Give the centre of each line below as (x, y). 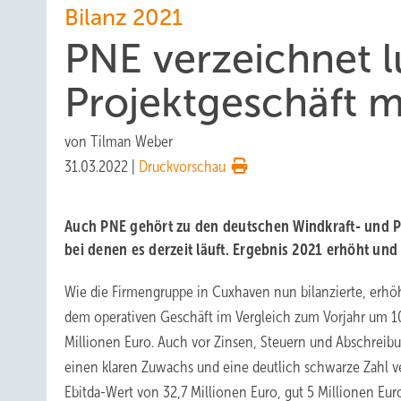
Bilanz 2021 (124, 17)
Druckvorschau (182, 166)
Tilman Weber (132, 141)
